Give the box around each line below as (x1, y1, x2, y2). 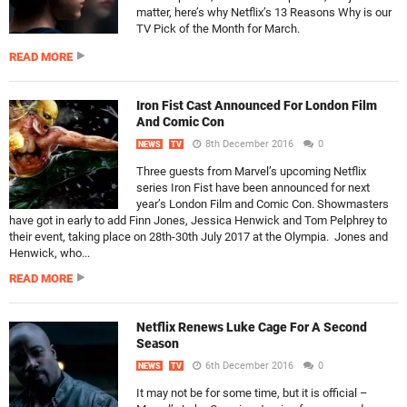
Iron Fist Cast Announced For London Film (136, 98, 377, 113)
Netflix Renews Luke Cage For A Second (136, 320, 367, 334)
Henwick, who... (9, 246, 90, 260)
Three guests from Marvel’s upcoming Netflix (136, 164, 366, 178)
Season (136, 336, 179, 351)
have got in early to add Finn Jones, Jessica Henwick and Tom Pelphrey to (9, 213, 387, 227)
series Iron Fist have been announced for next (136, 181, 370, 194)
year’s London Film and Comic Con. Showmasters (136, 197, 389, 211)
